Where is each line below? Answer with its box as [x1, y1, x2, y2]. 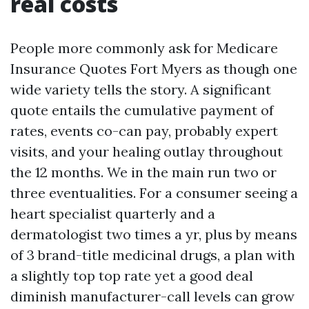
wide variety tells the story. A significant [10, 81, 271, 98]
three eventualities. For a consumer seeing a [10, 184, 298, 201]
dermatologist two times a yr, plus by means [10, 226, 297, 243]
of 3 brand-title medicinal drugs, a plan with [10, 246, 295, 263]
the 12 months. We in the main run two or [10, 163, 277, 181]
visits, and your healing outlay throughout [10, 143, 283, 160]
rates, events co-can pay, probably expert [10, 122, 278, 139]
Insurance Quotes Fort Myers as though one [10, 60, 297, 77]
